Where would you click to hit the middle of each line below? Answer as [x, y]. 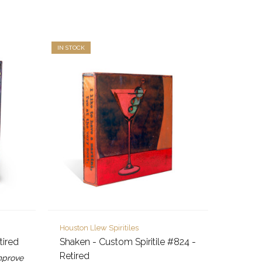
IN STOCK [71, 47]
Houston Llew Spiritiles [99, 227]
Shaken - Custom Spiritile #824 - [127, 242]
